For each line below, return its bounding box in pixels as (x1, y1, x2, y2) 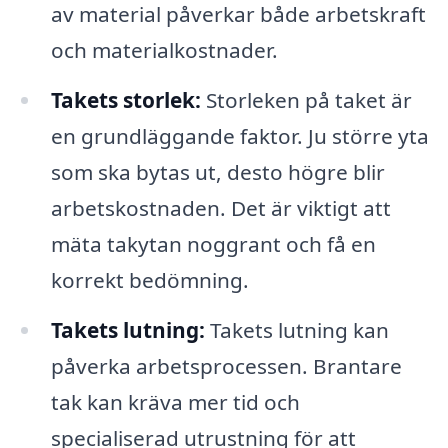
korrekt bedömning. (50, 265, 249, 294)
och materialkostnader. (50, 35, 278, 64)
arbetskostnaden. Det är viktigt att (50, 193, 391, 222)
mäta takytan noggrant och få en (50, 229, 376, 258)
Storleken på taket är (200, 85, 412, 114)
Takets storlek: (50, 85, 201, 114)
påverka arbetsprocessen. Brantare (50, 351, 402, 380)
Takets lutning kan (204, 315, 389, 344)
